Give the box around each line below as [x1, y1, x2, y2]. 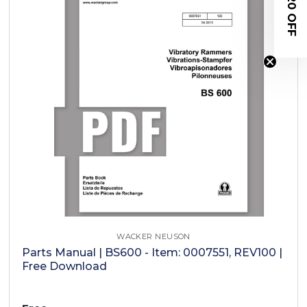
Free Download [22, 259, 108, 273]
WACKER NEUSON [116, 231, 191, 241]
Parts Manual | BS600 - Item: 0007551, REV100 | [22, 245, 283, 259]
